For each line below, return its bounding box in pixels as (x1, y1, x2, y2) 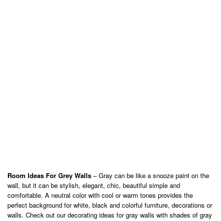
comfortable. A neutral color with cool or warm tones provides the (7, 190, 193, 200)
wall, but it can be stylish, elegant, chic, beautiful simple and (7, 181, 180, 190)
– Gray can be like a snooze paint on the (91, 171, 209, 180)
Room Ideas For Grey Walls (7, 171, 91, 180)
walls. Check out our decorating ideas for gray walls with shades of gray (7, 210, 212, 220)
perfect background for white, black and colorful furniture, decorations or (7, 200, 212, 210)
